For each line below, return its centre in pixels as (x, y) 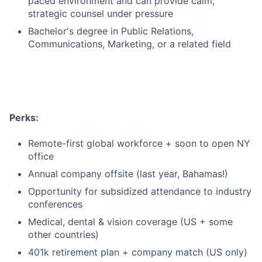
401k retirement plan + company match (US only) (138, 252)
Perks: (24, 118)
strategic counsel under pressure (101, 14)
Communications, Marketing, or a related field (130, 44)
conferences (55, 204)
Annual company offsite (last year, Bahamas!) (128, 174)
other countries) (63, 235)
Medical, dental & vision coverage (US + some (130, 222)
